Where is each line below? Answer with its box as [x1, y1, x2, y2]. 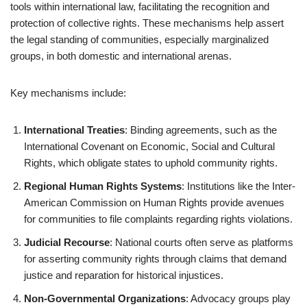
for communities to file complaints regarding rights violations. [24, 213, 293, 225]
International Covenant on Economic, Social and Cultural [24, 140, 275, 152]
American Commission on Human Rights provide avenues [24, 197, 284, 208]
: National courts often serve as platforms [110, 236, 293, 248]
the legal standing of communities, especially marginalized [10, 34, 269, 45]
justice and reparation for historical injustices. [24, 269, 223, 281]
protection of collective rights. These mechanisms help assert [10, 17, 284, 29]
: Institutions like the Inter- [182, 180, 295, 192]
